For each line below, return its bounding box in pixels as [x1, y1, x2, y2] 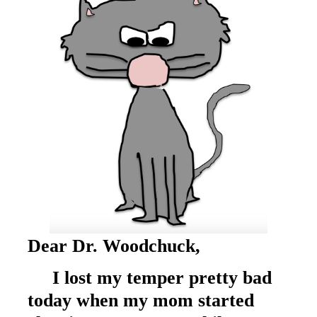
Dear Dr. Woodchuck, [28, 234, 201, 256]
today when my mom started [28, 289, 255, 311]
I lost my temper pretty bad [28, 267, 272, 289]
